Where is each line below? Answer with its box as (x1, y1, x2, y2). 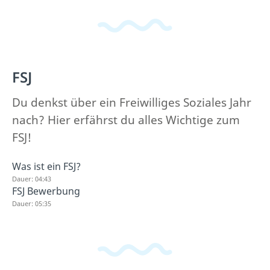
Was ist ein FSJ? (12, 160, 81, 173)
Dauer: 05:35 (12, 199, 51, 208)
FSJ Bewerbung (12, 184, 80, 198)
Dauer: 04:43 (12, 174, 51, 183)
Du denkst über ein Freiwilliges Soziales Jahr (12, 95, 251, 110)
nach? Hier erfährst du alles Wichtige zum (12, 112, 240, 128)
